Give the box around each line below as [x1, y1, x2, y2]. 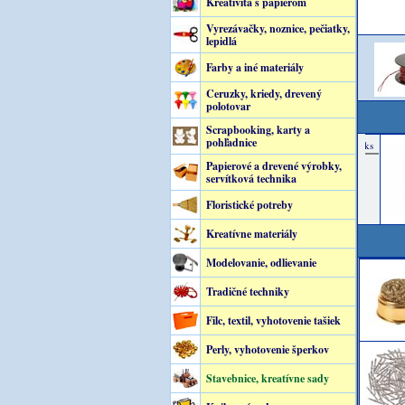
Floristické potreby [205, 197, 293, 212]
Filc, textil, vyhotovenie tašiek [205, 313, 341, 328]
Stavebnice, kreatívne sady [205, 371, 329, 386]
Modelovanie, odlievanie [205, 255, 316, 270]
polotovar [205, 99, 250, 114]
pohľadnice [205, 135, 257, 150]
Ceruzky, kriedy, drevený [205, 86, 322, 101]
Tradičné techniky [205, 284, 289, 299]
